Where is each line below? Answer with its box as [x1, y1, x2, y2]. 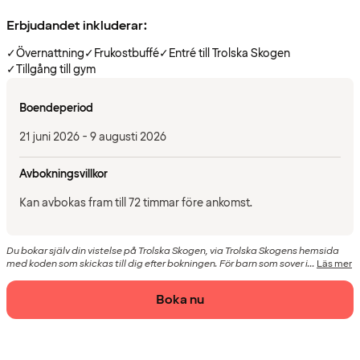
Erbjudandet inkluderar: [6, 16, 148, 35]
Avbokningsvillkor [19, 166, 108, 182]
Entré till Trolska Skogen [169, 46, 290, 62]
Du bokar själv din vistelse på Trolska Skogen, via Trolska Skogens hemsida [6, 244, 339, 259]
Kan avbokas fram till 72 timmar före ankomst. [19, 195, 253, 211]
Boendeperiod [19, 100, 93, 116]
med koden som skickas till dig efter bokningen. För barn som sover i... [6, 257, 317, 272]
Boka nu [156, 291, 204, 309]
